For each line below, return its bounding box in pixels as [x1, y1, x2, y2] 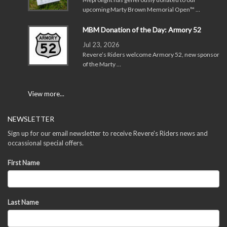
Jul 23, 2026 [83, 40, 120, 49]
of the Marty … [83, 60, 121, 68]
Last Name [8, 198, 39, 206]
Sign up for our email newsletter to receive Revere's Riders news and [8, 129, 208, 137]
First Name [8, 158, 40, 167]
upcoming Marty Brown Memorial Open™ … [83, 5, 200, 13]
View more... [28, 89, 64, 98]
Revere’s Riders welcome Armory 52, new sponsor [83, 50, 219, 58]
